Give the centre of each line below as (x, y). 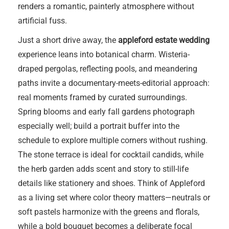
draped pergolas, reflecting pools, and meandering (108, 69)
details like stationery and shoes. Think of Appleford (111, 183)
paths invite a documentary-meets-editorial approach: (114, 83)
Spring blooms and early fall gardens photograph (106, 112)
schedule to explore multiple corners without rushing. (113, 140)
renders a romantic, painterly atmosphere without (106, 6)
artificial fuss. (42, 21)
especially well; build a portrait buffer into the (99, 126)
